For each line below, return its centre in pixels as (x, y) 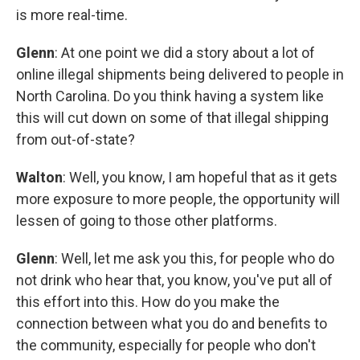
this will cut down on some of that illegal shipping (172, 118)
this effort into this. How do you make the (148, 302)
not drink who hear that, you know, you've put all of (174, 280)
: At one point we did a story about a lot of (185, 53)
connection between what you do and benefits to (172, 324)
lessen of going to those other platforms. (147, 221)
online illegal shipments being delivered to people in (180, 75)
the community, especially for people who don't (166, 346)
